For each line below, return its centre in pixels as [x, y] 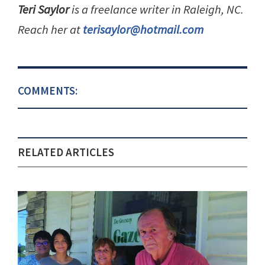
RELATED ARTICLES [66, 152]
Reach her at [50, 29]
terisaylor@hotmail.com [143, 29]
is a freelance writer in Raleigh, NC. [156, 9]
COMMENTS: [48, 90]
